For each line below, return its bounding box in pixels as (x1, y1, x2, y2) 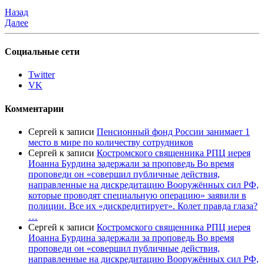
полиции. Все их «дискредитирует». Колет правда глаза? (28, 201, 258, 211)
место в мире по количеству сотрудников (28, 137, 193, 147)
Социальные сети (5, 47, 80, 57)
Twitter (28, 70, 55, 80)
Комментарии (5, 103, 64, 114)
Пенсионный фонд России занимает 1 (97, 127, 250, 137)
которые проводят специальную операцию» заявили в (28, 190, 246, 200)
